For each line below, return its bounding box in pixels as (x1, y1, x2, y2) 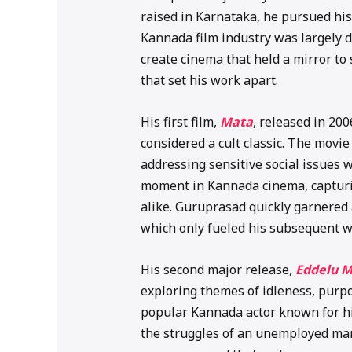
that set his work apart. (140, 71, 278, 90)
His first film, (140, 113, 220, 131)
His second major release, (140, 260, 295, 278)
